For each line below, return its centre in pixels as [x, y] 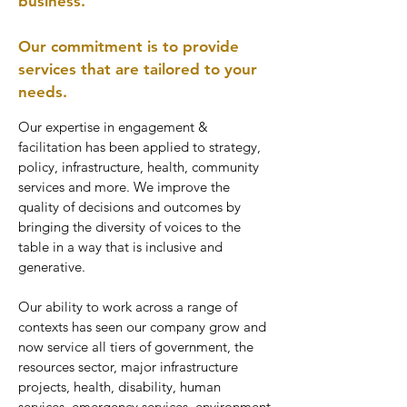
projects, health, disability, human [119, 386]
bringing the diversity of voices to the [129, 226]
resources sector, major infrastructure [128, 366]
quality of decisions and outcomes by [129, 206]
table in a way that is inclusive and [120, 246]
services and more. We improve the [124, 186]
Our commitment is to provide [129, 46]
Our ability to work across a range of [128, 306]
